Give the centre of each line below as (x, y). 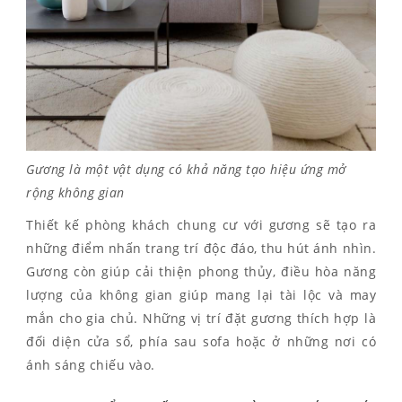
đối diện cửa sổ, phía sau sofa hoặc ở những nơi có (201, 341)
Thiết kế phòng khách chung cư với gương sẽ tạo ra (201, 224)
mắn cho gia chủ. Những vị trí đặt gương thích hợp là (201, 318)
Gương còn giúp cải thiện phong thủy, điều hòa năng (201, 271)
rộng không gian (75, 192)
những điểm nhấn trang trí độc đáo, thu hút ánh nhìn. (201, 248)
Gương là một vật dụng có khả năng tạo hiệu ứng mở (186, 169)
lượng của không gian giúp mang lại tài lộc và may (201, 294)
